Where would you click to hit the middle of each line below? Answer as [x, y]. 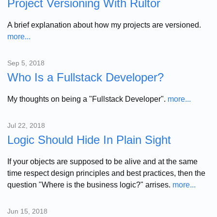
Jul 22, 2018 [26, 125]
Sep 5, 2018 [26, 63]
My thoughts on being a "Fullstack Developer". [87, 99]
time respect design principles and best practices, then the [106, 173]
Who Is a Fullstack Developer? [85, 77]
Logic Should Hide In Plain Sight [89, 139]
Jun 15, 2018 [27, 211]
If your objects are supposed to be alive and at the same [102, 161]
